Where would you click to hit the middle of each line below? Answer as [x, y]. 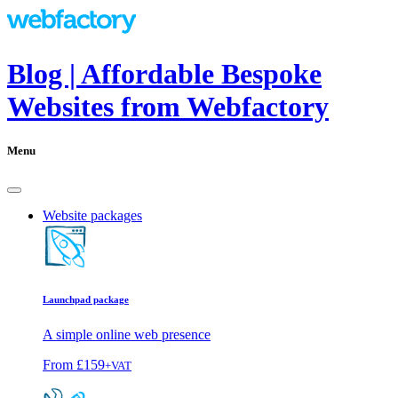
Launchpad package [86, 299]
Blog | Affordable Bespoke [164, 74]
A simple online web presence [127, 334]
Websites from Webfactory [168, 107]
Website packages [92, 215]
